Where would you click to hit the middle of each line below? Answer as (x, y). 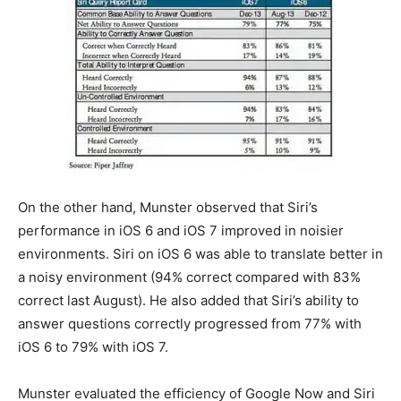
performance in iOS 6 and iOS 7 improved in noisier (181, 230)
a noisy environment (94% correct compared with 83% (189, 277)
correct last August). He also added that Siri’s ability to (188, 300)
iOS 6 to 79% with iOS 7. (93, 347)
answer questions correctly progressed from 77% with (190, 324)
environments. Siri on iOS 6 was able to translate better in (200, 254)
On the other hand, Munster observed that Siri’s (168, 207)
